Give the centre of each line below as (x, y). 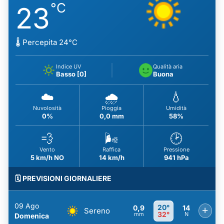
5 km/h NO (47, 157)
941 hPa (176, 157)
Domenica (32, 215)
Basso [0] (71, 74)
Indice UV (68, 66)
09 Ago (27, 205)
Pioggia (112, 108)
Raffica (112, 149)
